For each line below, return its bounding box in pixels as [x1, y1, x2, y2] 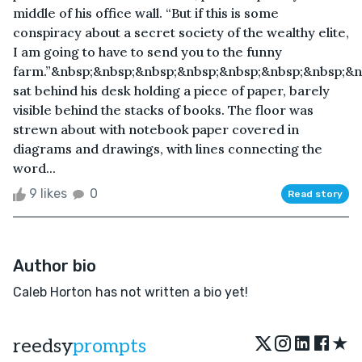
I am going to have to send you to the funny [13, 43, 282, 60]
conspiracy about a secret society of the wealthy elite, [13, 23, 349, 40]
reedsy [13, 334, 73, 358]
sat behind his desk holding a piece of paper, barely [13, 82, 330, 99]
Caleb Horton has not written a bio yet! [13, 284, 248, 300]
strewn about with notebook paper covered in [13, 120, 299, 137]
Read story [288, 187, 343, 200]
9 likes [26, 185, 70, 201]
